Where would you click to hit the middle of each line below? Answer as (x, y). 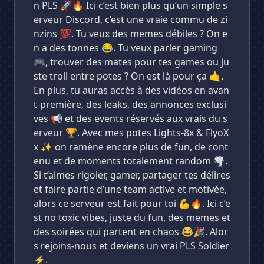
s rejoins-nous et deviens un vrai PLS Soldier (131, 246)
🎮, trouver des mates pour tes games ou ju (131, 62)
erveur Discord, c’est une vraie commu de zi (131, 19)
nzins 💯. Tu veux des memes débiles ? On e (131, 34)
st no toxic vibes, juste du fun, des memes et (132, 217)
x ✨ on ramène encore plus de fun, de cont (131, 147)
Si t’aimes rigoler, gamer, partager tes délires (132, 175)
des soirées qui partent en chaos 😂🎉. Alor (131, 232)
